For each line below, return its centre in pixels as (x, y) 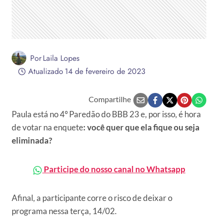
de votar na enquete (47, 127)
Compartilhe (110, 99)
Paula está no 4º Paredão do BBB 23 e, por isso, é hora (106, 114)
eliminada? (32, 140)
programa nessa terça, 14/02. (64, 211)
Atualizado (45, 71)
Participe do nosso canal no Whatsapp (114, 169)
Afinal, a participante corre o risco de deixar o (92, 198)
